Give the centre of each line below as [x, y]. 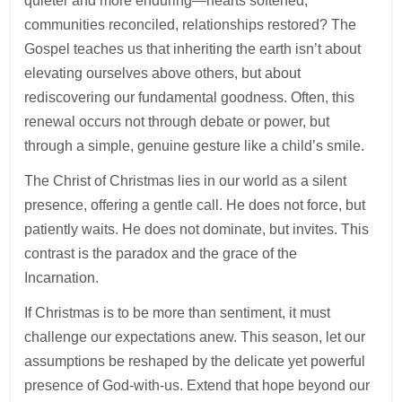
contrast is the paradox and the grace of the [161, 254]
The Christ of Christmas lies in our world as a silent [186, 181]
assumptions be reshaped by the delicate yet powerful [195, 362]
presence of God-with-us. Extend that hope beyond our [197, 386]
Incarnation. [64, 278]
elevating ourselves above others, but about [163, 74]
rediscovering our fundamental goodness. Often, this [190, 98]
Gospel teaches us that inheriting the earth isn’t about [193, 49]
